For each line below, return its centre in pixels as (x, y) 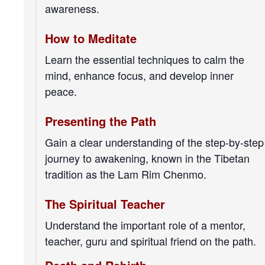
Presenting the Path (101, 121)
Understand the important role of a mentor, (145, 225)
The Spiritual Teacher (105, 204)
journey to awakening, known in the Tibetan (147, 158)
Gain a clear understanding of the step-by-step (154, 142)
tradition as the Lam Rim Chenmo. (126, 174)
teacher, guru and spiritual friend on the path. (151, 241)
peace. (61, 91)
